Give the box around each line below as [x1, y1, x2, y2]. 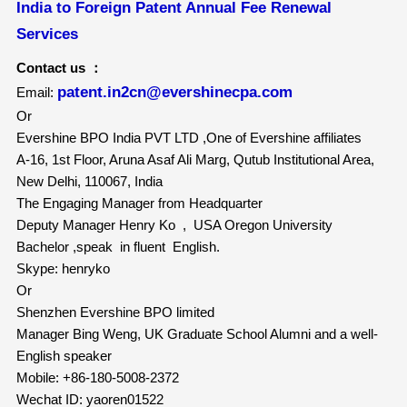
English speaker [15, 348, 112, 364]
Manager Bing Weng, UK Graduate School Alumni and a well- [15, 326, 378, 342]
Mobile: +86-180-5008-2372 [15, 370, 179, 386]
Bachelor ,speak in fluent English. [15, 239, 220, 255]
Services [15, 25, 78, 43]
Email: [15, 84, 57, 101]
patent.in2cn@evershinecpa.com [56, 84, 293, 101]
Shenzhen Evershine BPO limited [15, 304, 214, 321]
